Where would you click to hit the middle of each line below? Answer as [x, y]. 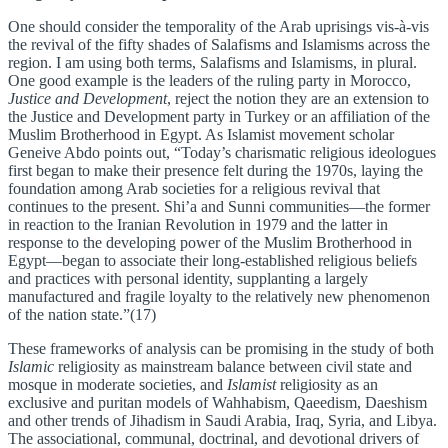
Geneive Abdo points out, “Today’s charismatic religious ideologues [222, 153]
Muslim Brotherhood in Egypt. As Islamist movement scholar [201, 135]
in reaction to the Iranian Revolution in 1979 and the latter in [198, 225]
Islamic [31, 367]
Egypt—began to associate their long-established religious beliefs [212, 261]
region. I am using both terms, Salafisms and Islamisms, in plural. [212, 63]
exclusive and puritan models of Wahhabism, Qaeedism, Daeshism [217, 403]
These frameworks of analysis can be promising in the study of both [221, 349]
